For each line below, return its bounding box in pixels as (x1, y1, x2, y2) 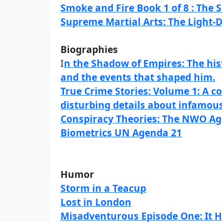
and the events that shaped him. (60, 70, 215, 84)
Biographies (60, 43, 118, 56)
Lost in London (60, 195, 131, 209)
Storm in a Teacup (60, 181, 146, 195)
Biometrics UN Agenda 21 (60, 126, 182, 139)
